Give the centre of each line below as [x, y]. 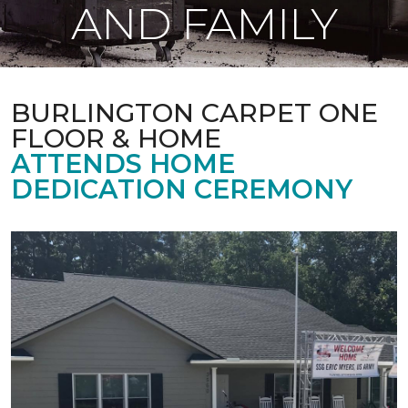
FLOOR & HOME [116, 138]
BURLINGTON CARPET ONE [194, 112]
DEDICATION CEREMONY [182, 189]
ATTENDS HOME [123, 163]
